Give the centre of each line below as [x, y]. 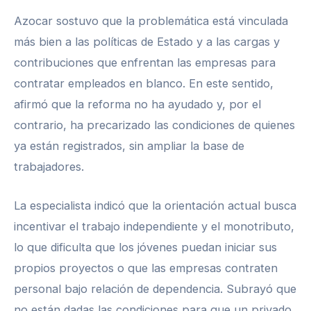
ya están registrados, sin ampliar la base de [129, 145]
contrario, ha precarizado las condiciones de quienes [154, 125]
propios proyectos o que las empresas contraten [146, 268]
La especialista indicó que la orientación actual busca [155, 205]
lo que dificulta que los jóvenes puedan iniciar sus [145, 247]
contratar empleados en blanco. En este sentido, [144, 83]
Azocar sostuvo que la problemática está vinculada [151, 20]
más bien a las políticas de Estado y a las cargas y [147, 41]
